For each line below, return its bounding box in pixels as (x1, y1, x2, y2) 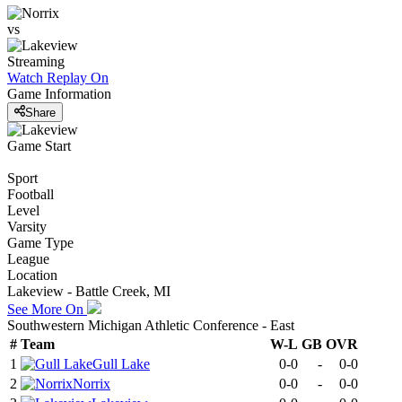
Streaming (7, 54, 65, 70)
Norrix (73, 375, 110, 391)
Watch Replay (7, 70, 87, 86)
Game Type (7, 234, 74, 250)
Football (7, 186, 54, 202)
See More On (7, 301, 87, 317)
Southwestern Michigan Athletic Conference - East (7, 317, 294, 333)
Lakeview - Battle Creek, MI (7, 283, 170, 299)
